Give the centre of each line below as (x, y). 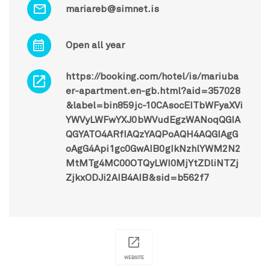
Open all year (95, 45)
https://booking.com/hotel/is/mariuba (152, 76)
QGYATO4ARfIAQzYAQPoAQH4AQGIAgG (152, 134)
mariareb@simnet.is (112, 9)
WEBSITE (134, 257)
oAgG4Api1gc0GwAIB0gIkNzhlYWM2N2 (153, 149)
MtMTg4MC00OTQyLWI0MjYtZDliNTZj (152, 163)
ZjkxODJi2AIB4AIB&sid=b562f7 (137, 177)
